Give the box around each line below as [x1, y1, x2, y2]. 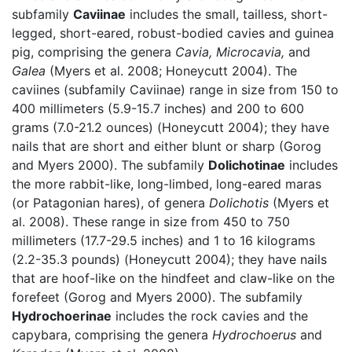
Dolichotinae [208, 156, 285, 173]
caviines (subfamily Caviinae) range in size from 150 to [12, 81, 339, 97]
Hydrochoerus [212, 326, 296, 343]
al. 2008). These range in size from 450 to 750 [12, 213, 290, 229]
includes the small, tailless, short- [126, 5, 328, 22]
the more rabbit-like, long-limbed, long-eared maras [12, 175, 321, 192]
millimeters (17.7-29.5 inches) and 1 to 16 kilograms [12, 232, 315, 248]
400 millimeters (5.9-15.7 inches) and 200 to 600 [12, 100, 304, 116]
